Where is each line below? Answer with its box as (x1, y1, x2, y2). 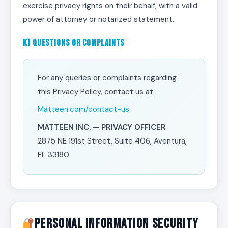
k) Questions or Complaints (23, 38, 125, 48)
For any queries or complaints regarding (38, 73, 177, 83)
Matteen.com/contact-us (38, 104, 129, 115)
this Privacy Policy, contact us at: (38, 87, 155, 97)
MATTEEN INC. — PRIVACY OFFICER (38, 122, 166, 132)
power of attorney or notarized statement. (23, 14, 174, 24)
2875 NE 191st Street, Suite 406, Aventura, (38, 136, 187, 146)
